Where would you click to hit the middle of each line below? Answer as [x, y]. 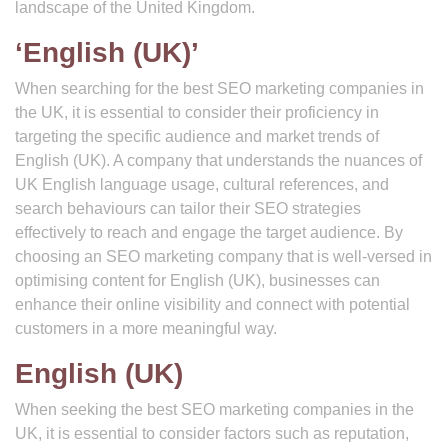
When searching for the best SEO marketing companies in [219, 88]
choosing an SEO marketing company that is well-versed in [223, 256]
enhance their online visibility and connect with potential [212, 304]
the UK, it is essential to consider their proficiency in [197, 112]
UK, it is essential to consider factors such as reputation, [212, 433]
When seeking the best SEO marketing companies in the [214, 409]
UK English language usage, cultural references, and [202, 184]
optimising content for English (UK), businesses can [197, 280]
